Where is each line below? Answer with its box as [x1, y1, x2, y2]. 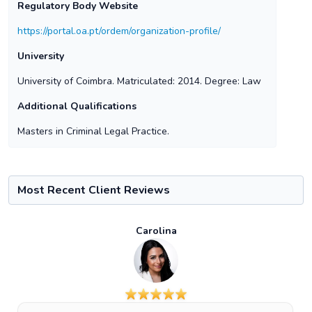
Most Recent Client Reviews [17, 182, 170, 198]
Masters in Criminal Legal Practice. [17, 125, 169, 138]
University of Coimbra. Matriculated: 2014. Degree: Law [17, 75, 261, 88]
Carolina [135, 224, 177, 237]
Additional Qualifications [17, 100, 136, 113]
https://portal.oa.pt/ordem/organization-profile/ [17, 24, 221, 38]
